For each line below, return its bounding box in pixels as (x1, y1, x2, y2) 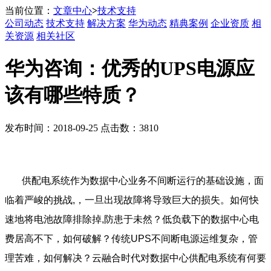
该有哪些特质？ (5, 84, 140, 106)
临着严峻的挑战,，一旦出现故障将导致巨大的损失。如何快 (5, 194, 259, 205)
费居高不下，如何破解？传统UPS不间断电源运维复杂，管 (5, 233, 258, 244)
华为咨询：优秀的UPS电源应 (5, 57, 255, 80)
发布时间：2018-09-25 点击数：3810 (5, 122, 158, 133)
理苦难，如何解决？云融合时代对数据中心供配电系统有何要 (5, 252, 266, 263)
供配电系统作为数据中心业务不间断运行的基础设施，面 (22, 175, 264, 186)
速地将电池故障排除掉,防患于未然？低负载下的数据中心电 (5, 214, 259, 224)
